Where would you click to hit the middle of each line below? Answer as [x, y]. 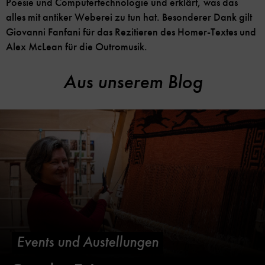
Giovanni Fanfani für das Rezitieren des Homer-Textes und [131, 32]
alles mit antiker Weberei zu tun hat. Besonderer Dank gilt [129, 17]
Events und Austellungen [88, 242]
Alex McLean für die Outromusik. [77, 46]
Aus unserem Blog [132, 81]
